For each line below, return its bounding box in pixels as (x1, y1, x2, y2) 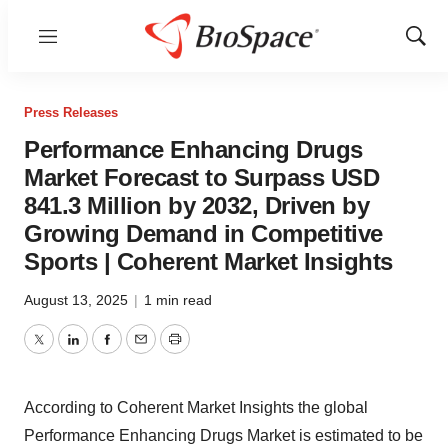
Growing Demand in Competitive (24, 220, 383, 247)
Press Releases (24, 105, 118, 120)
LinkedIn (71, 342, 133, 360)
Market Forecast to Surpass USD (24, 164, 379, 191)
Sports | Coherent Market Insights (24, 248, 393, 275)
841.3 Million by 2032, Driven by (24, 192, 369, 219)
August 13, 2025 (24, 292, 132, 308)
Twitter (37, 342, 85, 360)
